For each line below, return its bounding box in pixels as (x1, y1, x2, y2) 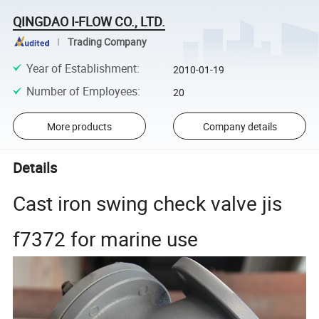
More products (46, 119, 112, 133)
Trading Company (67, 35, 147, 48)
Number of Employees (26, 83, 137, 99)
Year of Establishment (26, 60, 137, 76)
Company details (202, 119, 277, 133)
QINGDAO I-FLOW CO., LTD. (13, 12, 166, 30)
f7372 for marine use (13, 224, 204, 252)
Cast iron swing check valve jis (13, 189, 283, 216)
